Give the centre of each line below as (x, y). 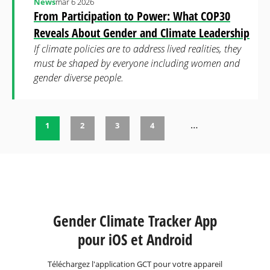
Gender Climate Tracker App (135, 221)
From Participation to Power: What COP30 (132, 16)
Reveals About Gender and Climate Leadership (142, 33)
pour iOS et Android (135, 239)
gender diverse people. (79, 78)
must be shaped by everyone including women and (137, 63)
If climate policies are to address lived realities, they (137, 49)
